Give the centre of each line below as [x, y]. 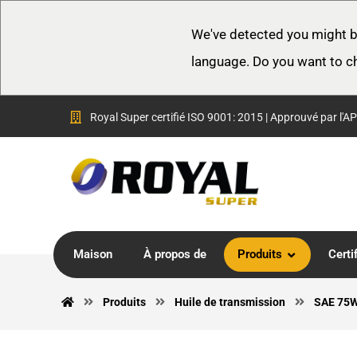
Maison [93, 254]
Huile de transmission [230, 302]
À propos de [175, 254]
